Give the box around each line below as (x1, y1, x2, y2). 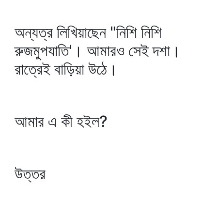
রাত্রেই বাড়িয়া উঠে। (15, 60, 118, 78)
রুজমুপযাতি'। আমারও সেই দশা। (15, 41, 181, 60)
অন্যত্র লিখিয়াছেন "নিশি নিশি (15, 23, 162, 42)
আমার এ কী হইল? (15, 112, 108, 131)
